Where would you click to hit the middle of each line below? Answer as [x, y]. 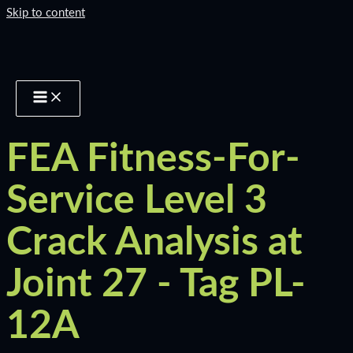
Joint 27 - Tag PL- [156, 284]
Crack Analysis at [154, 243]
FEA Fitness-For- [153, 159]
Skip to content [46, 13]
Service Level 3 [137, 201]
